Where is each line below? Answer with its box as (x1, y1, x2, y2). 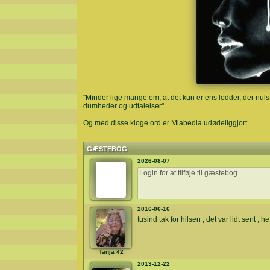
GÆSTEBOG (87, 145, 127, 152)
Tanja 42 (98, 248, 124, 255)
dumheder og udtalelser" (83, 102, 164, 110)
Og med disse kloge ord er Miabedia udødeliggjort (83, 119, 247, 127)
